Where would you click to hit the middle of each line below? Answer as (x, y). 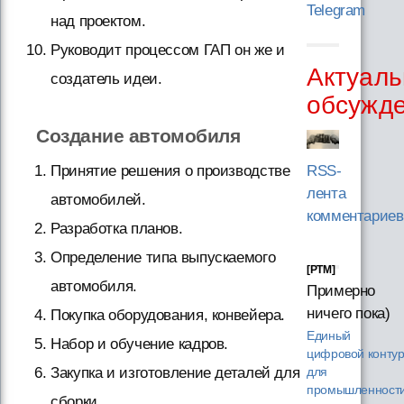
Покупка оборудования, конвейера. (168, 315)
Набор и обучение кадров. (140, 344)
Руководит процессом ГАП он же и (168, 50)
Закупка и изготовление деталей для (175, 372)
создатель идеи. (106, 78)
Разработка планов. (117, 228)
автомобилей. (98, 199)
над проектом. (98, 21)
